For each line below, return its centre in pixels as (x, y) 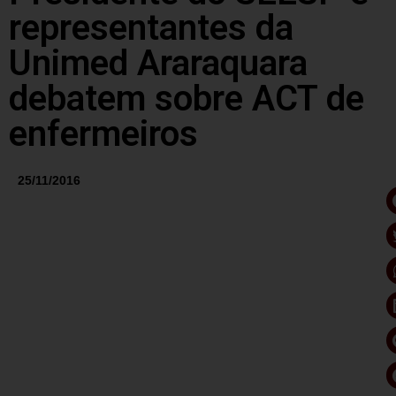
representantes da (151, 27)
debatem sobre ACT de (187, 98)
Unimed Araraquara (158, 63)
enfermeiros (103, 133)
